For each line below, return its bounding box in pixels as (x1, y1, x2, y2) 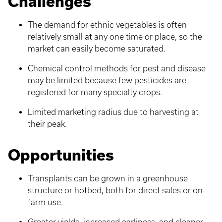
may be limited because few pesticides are (28, 76, 186, 85)
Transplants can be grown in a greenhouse (28, 174, 188, 183)
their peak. (28, 119, 69, 128)
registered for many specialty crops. (28, 88, 164, 97)
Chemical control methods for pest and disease (28, 64, 206, 73)
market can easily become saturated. (28, 44, 167, 53)
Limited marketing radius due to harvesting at (28, 108, 199, 116)
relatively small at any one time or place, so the (28, 32, 202, 41)
